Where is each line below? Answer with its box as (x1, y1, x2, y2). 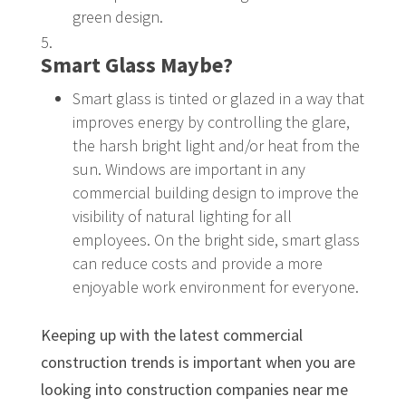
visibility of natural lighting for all (72, 205, 292, 227)
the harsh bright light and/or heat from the (72, 134, 360, 156)
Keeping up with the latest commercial (40, 324, 303, 345)
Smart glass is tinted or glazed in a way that (72, 87, 364, 109)
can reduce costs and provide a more (72, 252, 323, 274)
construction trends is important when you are (40, 351, 355, 372)
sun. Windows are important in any (72, 158, 305, 179)
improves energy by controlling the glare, (72, 111, 350, 132)
